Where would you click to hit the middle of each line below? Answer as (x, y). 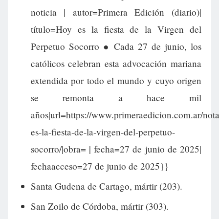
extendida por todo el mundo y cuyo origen (116, 81)
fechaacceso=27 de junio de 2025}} (99, 166)
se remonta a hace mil (116, 98)
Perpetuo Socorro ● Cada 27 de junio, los (116, 46)
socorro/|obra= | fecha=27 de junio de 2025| (116, 149)
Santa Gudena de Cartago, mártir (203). (106, 186)
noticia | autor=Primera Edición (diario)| (116, 12)
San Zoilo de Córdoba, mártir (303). (99, 206)
